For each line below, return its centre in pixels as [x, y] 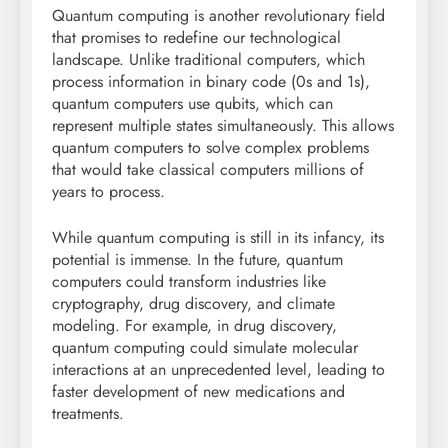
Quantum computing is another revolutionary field [218, 16]
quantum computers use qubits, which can [192, 104]
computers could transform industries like [189, 282]
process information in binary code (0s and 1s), [211, 82]
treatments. [88, 414]
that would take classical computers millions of [208, 170]
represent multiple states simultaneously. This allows [223, 126]
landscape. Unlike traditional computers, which [208, 60]
